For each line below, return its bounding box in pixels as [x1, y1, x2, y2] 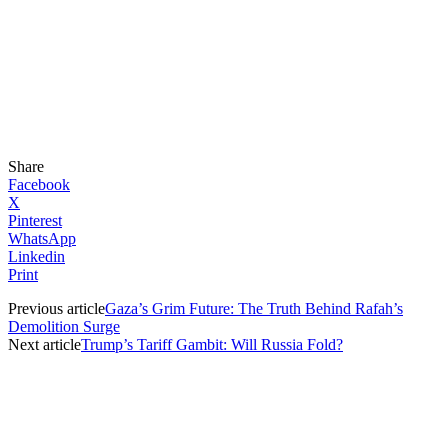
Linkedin [8, 248, 65, 266]
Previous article [8, 300, 105, 318]
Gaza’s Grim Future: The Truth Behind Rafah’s [105, 300, 403, 318]
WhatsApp [8, 230, 76, 248]
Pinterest [8, 212, 62, 230]
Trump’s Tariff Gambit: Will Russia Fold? [81, 336, 343, 354]
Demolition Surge [8, 318, 120, 336]
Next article [8, 336, 81, 354]
